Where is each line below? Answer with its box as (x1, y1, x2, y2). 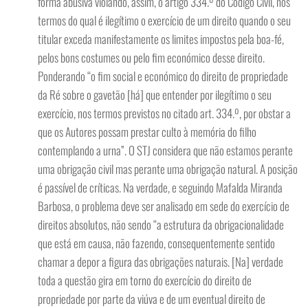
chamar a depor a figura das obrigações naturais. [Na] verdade (38, 253, 283, 270)
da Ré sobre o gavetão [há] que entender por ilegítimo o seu (38, 86, 272, 103)
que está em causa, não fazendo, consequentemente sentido (38, 234, 275, 252)
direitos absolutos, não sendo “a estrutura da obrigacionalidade (38, 216, 284, 233)
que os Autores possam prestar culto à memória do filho (38, 123, 256, 140)
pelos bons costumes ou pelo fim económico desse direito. (38, 49, 265, 66)
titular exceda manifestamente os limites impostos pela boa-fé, (38, 30, 284, 47)
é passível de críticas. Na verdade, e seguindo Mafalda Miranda (38, 179, 283, 196)
